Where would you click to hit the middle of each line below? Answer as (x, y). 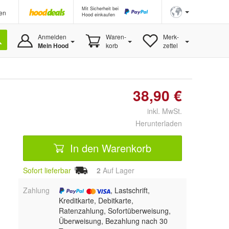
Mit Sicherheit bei (100, 8)
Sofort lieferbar (47, 170)
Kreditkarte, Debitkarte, (96, 200)
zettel (170, 45)
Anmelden (52, 37)
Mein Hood (53, 45)
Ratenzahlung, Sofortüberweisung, (114, 210)
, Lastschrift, (130, 190)
